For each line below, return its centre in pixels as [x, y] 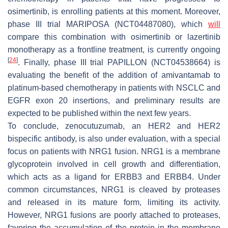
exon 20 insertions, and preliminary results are [125, 100]
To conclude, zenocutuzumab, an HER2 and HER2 [114, 126]
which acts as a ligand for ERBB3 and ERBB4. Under [114, 177]
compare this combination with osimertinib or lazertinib [114, 37]
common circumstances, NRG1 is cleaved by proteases [114, 189]
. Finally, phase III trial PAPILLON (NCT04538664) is [119, 62]
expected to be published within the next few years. [99, 113]
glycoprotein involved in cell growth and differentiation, [114, 164]
